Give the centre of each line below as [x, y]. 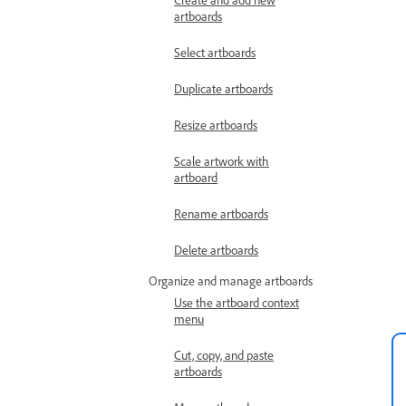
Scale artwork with [222, 161]
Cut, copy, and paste [224, 355]
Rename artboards [221, 213]
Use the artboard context [237, 302]
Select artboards [215, 52]
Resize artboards [216, 125]
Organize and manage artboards [231, 280]
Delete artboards [216, 250]
